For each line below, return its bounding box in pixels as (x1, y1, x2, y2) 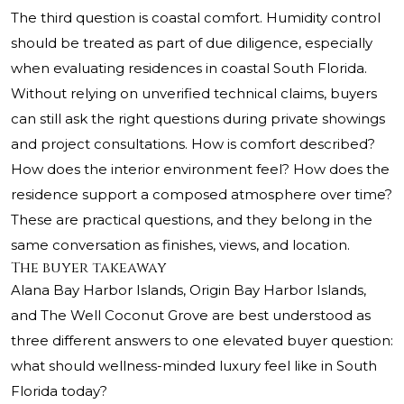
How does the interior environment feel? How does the (11, 161, 390, 179)
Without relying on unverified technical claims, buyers (11, 85, 377, 103)
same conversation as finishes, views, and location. (11, 236, 350, 254)
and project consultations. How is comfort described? (11, 135, 375, 153)
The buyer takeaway (11, 258, 167, 279)
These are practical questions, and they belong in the (11, 211, 372, 229)
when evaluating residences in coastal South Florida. (11, 60, 367, 78)
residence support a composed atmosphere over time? (11, 186, 392, 204)
